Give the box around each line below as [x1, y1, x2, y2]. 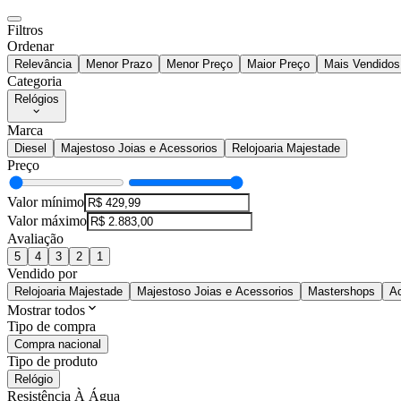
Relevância [14, 57, 72, 72]
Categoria [7, 73, 62, 90]
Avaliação [7, 231, 64, 247]
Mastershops [308, 285, 375, 299]
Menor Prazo [86, 57, 152, 72]
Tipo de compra [7, 319, 96, 335]
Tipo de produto [7, 354, 98, 370]
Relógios [14, 92, 59, 107]
